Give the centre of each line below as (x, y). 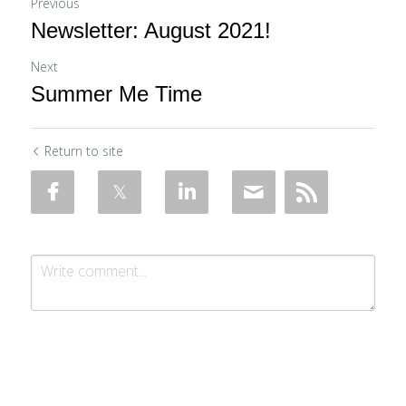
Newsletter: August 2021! (151, 30)
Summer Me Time (116, 94)
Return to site (84, 151)
